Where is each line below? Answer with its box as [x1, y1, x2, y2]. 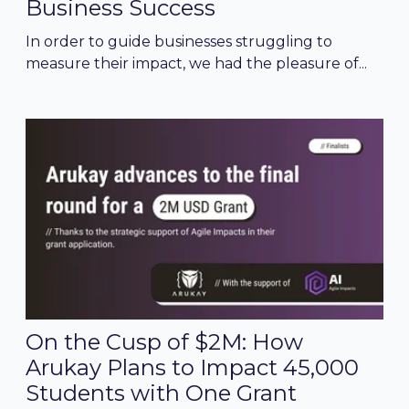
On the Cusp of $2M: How [26, 329, 303, 355]
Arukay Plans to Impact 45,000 [26, 354, 359, 381]
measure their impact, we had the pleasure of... [26, 54, 367, 72]
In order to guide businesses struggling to [26, 32, 332, 50]
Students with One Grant [26, 380, 297, 406]
